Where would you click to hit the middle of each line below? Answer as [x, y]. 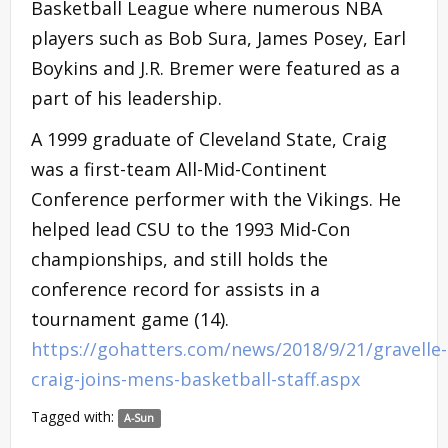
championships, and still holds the [179, 258]
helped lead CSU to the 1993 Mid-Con [190, 228]
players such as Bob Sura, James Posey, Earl [218, 37]
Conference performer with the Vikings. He [216, 198]
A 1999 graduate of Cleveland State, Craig [209, 138]
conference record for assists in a [175, 288]
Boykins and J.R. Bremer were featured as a [215, 67]
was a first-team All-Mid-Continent [179, 168]
